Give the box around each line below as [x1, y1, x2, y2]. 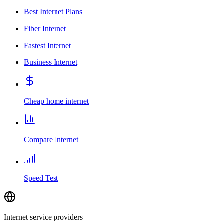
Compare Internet [24, 135, 78, 144]
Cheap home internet [24, 97, 89, 105]
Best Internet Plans [24, 7, 82, 16]
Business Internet [24, 58, 77, 66]
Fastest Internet [24, 41, 71, 50]
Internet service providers [4, 213, 83, 221]
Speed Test [24, 174, 58, 182]
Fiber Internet [24, 24, 66, 33]
